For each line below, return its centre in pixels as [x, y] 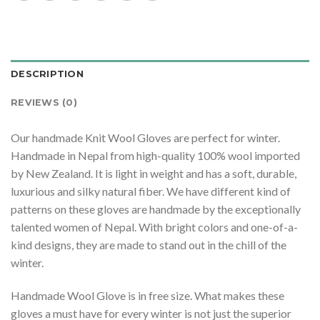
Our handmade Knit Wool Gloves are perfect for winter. [145, 138]
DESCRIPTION [47, 74]
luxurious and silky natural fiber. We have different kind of [151, 191]
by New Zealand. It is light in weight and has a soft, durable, [154, 174]
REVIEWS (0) [44, 103]
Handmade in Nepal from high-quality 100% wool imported [155, 156]
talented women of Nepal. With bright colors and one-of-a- [154, 227]
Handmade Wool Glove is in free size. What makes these [147, 296]
